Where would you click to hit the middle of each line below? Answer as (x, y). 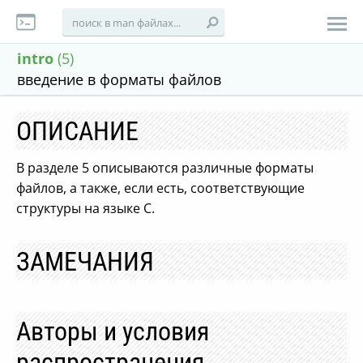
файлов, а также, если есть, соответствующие (160, 188)
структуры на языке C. (85, 208)
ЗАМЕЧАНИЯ (85, 262)
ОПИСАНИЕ (77, 131)
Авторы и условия (113, 331)
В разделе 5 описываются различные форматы (165, 168)
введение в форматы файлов (119, 79)
